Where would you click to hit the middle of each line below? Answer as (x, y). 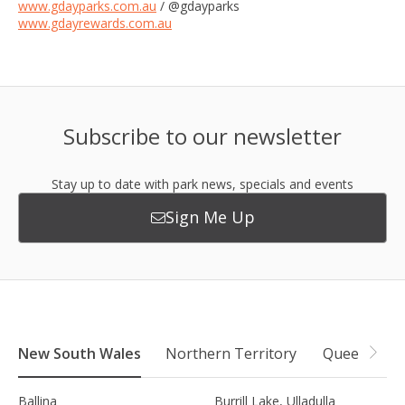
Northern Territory (231, 353)
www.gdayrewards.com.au (95, 23)
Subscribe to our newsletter (202, 136)
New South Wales (80, 353)
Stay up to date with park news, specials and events (202, 184)
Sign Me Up (210, 217)
